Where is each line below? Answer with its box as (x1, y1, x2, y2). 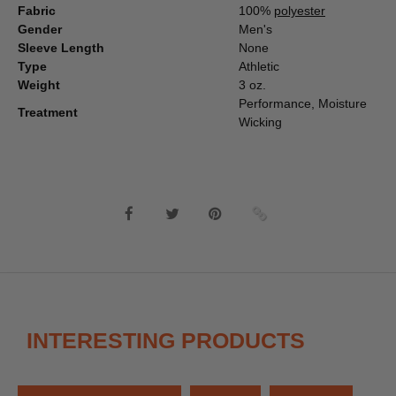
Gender (18, 22, 62, 37)
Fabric (18, 4, 56, 19)
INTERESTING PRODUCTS (27, 328, 305, 354)
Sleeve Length (18, 41, 104, 56)
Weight (18, 78, 60, 93)
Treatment (18, 105, 78, 120)
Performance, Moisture (239, 96, 367, 111)
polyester (274, 4, 325, 19)
